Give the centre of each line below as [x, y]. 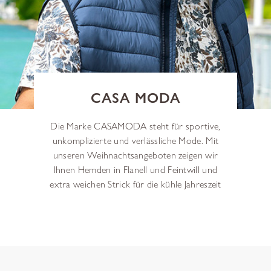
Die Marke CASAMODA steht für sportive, [135, 126]
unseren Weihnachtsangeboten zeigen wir [135, 155]
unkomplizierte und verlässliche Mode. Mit [135, 140]
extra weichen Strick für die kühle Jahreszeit [135, 184]
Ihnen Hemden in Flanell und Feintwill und [135, 169]
